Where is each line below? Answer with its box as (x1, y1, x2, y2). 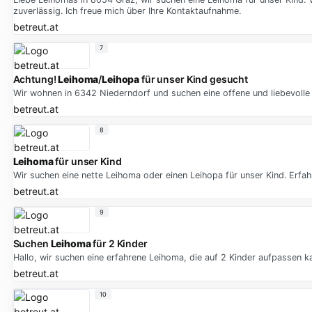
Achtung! (13, 73, 58, 86)
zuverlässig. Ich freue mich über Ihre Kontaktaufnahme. (13, 6, 241, 16)
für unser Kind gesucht (139, 73, 248, 86)
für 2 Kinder (91, 237, 148, 250)
